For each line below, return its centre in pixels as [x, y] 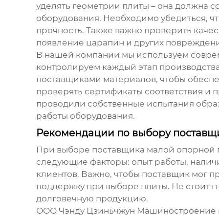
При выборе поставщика [91, 150]
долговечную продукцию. [92, 199]
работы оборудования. [85, 116]
